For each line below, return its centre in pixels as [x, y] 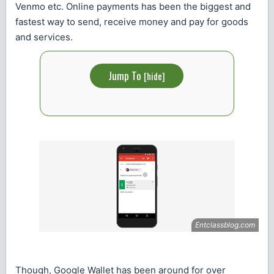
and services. [44, 37]
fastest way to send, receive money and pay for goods [132, 22]
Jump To [126, 76]
